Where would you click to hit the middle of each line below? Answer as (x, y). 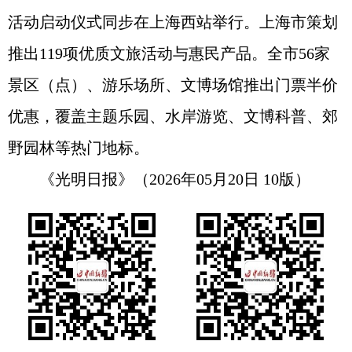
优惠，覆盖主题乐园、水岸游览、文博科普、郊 (173, 116)
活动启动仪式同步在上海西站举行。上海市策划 (173, 22)
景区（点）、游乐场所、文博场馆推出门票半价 (173, 85)
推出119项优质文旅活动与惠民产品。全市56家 (169, 53)
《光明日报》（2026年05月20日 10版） (159, 179)
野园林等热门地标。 (79, 148)
